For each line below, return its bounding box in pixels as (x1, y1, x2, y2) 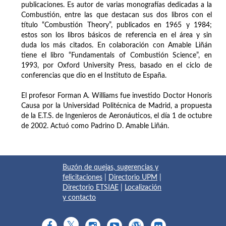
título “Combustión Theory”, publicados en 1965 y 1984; (21, 22, 212, 29)
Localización (125, 184, 161, 192)
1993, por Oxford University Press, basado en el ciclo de (21, 62, 212, 70)
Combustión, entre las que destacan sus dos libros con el (21, 12, 212, 19)
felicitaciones (63, 174, 102, 182)
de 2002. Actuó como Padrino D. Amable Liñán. (21, 123, 169, 130)
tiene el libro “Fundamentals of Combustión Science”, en (21, 52, 212, 60)
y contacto (63, 194, 96, 202)
